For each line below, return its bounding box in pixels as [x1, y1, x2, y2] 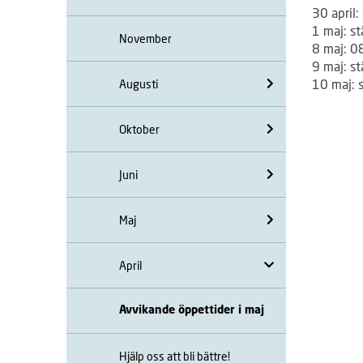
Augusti [119, 76, 158, 91]
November [119, 31, 172, 45]
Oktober [119, 122, 160, 136]
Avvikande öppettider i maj [119, 304, 264, 316]
